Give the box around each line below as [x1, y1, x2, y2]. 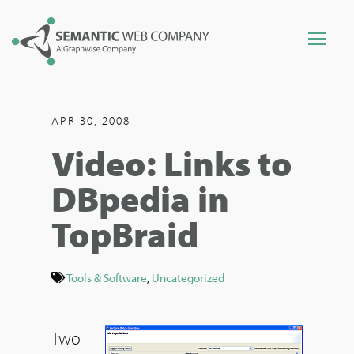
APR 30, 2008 [51, 112, 130, 128]
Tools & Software [66, 269, 147, 285]
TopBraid [51, 211, 198, 257]
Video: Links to [51, 140, 292, 186]
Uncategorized [152, 269, 224, 285]
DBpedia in [51, 175, 229, 221]
